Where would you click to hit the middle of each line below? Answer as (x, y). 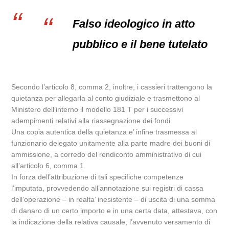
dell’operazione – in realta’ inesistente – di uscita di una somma (113, 199)
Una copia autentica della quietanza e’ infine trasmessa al (104, 132)
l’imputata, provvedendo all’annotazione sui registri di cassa (108, 188)
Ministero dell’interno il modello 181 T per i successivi (97, 109)
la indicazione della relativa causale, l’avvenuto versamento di (111, 222)
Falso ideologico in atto (134, 24)
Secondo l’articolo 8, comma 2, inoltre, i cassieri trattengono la (112, 87)
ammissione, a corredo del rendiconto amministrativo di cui (107, 154)
